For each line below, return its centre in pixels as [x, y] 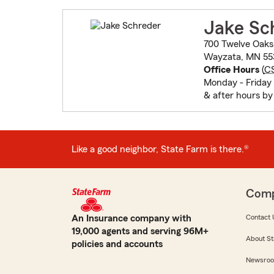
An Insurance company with [131, 219]
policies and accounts [117, 244]
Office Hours [231, 70]
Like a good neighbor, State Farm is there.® [160, 149]
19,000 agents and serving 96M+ [140, 231]
